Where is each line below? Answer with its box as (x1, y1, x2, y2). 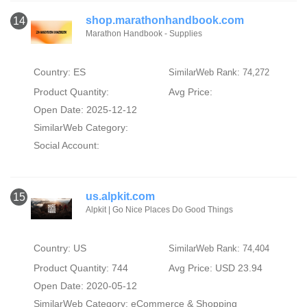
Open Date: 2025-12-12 (33, 103, 137, 115)
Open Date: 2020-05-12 (33, 280, 137, 291)
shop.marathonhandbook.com (86, 14, 244, 26)
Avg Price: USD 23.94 (168, 262, 262, 273)
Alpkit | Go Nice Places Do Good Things (86, 204, 233, 214)
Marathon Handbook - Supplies (86, 28, 202, 38)
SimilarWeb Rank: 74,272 (168, 66, 269, 77)
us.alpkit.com (86, 190, 155, 202)
